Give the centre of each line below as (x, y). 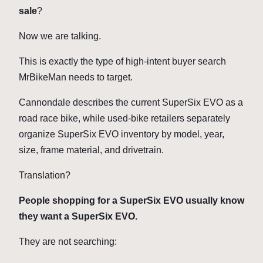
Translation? (45, 176)
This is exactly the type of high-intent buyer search (122, 62)
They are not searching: (68, 242)
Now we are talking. (60, 36)
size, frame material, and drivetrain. (92, 150)
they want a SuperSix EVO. (78, 217)
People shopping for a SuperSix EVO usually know (131, 201)
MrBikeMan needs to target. (76, 77)
